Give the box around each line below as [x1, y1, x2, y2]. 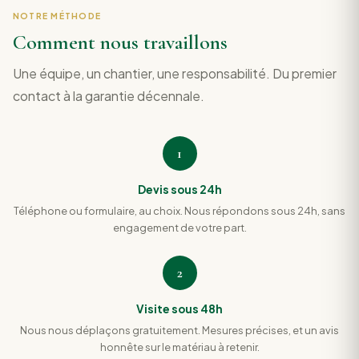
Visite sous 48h [136, 302, 223, 317]
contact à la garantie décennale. [13, 87, 204, 104]
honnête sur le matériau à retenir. [99, 340, 260, 353]
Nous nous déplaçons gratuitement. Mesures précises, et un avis [20, 323, 339, 337]
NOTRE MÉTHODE [13, 10, 102, 22]
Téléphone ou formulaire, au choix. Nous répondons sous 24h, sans [14, 204, 345, 217]
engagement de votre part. [112, 220, 247, 234]
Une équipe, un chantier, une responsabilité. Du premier [13, 64, 337, 82]
